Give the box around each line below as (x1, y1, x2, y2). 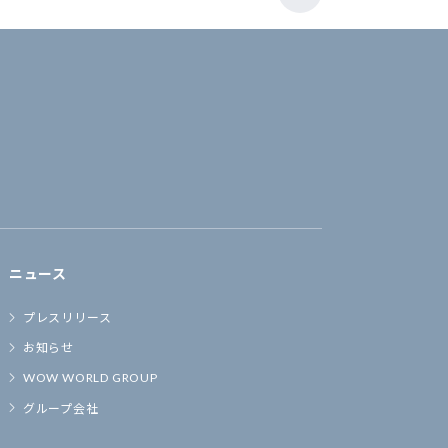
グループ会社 (22, 400, 99, 416)
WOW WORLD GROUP (22, 370, 158, 386)
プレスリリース (22, 310, 112, 326)
